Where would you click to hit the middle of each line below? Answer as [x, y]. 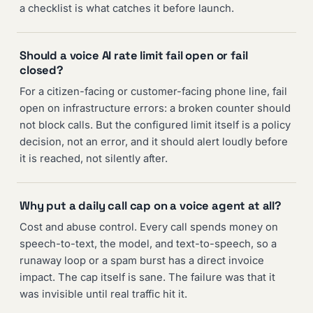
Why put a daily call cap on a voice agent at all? [151, 206]
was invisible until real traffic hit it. [103, 294]
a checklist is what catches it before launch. [127, 9]
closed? [42, 71]
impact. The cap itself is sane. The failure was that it [147, 278]
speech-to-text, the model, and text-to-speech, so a [148, 244]
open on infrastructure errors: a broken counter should [155, 109]
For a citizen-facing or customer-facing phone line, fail [153, 92]
